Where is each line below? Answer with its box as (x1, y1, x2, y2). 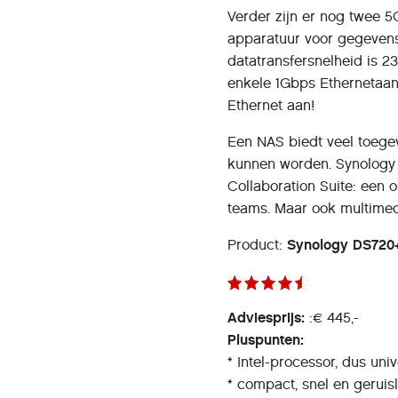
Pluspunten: (227, 331, 309, 348)
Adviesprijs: (227, 309, 306, 326)
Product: (227, 236, 288, 253)
